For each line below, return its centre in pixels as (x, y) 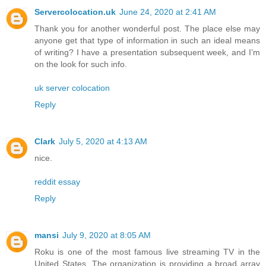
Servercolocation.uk (75, 12)
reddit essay (57, 182)
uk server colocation (72, 88)
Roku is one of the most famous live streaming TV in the (147, 252)
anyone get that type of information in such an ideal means (147, 41)
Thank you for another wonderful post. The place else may (147, 29)
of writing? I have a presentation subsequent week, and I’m (147, 53)
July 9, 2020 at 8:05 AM (107, 235)
